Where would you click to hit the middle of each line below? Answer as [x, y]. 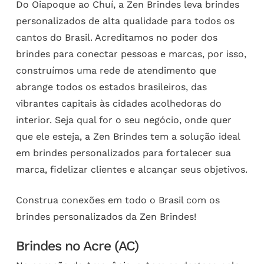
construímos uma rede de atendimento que [116, 70]
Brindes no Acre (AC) [77, 246]
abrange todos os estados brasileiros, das [111, 87]
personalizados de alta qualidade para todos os [125, 21]
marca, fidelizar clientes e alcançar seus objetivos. [131, 169]
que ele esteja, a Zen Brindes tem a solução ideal [128, 136]
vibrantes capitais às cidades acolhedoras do [118, 103]
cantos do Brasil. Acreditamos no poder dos [116, 37]
